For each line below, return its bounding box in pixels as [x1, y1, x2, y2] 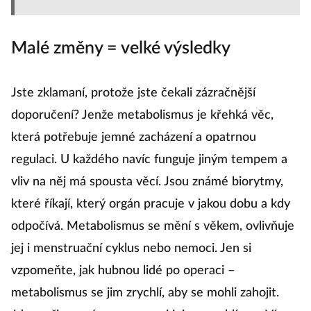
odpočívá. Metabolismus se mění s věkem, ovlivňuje [11, 220, 294, 233]
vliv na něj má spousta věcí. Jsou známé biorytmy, [11, 176, 283, 188]
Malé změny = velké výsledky [11, 40, 230, 57]
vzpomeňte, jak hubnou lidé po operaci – [11, 264, 235, 277]
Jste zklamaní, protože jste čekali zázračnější [11, 87, 255, 99]
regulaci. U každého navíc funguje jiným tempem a [11, 153, 287, 166]
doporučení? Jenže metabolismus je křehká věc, [11, 109, 274, 121]
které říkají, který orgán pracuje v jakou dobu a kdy [11, 198, 290, 210]
